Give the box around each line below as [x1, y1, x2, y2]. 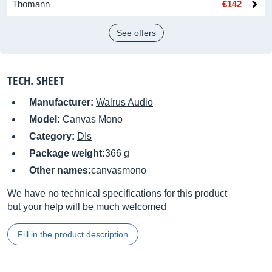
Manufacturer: [29, 97, 96, 107]
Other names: [29, 165, 91, 175]
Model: [29, 114, 63, 124]
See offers [116, 28, 156, 38]
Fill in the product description [18, 229, 128, 239]
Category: [29, 131, 77, 141]
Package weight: [29, 148, 105, 158]
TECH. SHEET [7, 72, 64, 89]
